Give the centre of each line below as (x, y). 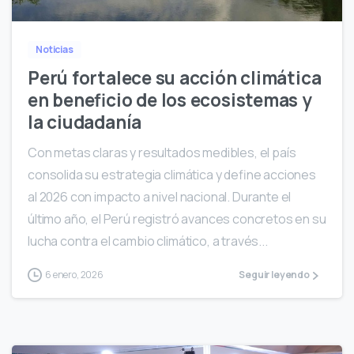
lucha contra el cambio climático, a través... (148, 241)
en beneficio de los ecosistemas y (170, 100)
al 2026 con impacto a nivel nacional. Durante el (160, 196)
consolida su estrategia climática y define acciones (172, 174)
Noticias (55, 49)
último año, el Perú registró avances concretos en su (177, 218)
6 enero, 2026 (74, 274)
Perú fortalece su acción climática (175, 77)
